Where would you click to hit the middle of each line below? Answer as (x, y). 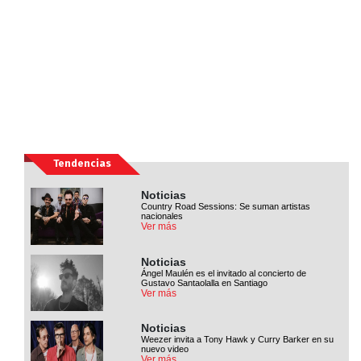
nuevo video (165, 349)
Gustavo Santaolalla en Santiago (205, 282)
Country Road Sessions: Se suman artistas (226, 207)
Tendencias (82, 164)
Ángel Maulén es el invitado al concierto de (224, 273)
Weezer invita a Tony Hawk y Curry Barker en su (238, 339)
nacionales (162, 216)
